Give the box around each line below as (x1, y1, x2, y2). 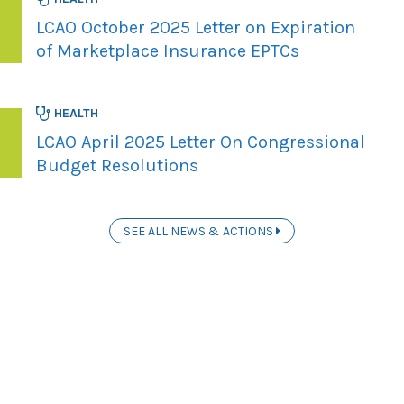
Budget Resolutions (36, 154, 198, 176)
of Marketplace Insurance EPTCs (36, 40, 299, 61)
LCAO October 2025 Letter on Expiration (36, 16, 355, 38)
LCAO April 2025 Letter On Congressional (36, 131, 365, 152)
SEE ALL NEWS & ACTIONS (124, 223, 276, 239)
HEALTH (50, 105, 98, 121)
